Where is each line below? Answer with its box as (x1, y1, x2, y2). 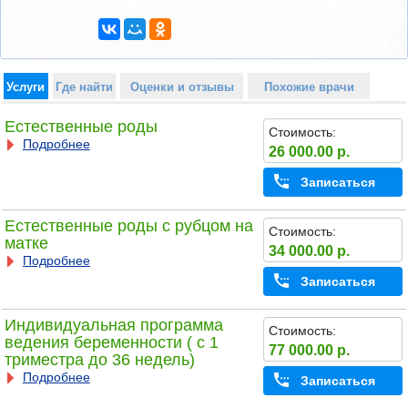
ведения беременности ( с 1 (4, 333, 219, 352)
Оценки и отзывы (129, 79, 234, 94)
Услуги (6, 79, 46, 94)
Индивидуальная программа (4, 316, 223, 335)
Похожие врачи (263, 79, 354, 94)
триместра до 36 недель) (4, 351, 195, 370)
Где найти (55, 79, 113, 94)
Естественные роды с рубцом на (4, 217, 253, 236)
